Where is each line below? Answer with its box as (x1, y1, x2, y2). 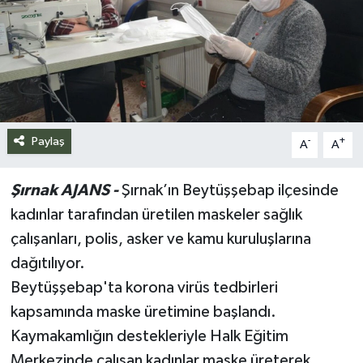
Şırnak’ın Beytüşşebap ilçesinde (117, 181, 339, 199)
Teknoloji (43, 105, 105, 118)
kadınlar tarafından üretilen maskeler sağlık (10, 206, 302, 223)
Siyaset (43, 22, 94, 36)
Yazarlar (43, 146, 101, 160)
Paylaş (31, 135, 65, 147)
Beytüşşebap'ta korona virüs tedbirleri (10, 279, 278, 296)
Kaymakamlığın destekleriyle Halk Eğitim (10, 327, 288, 344)
